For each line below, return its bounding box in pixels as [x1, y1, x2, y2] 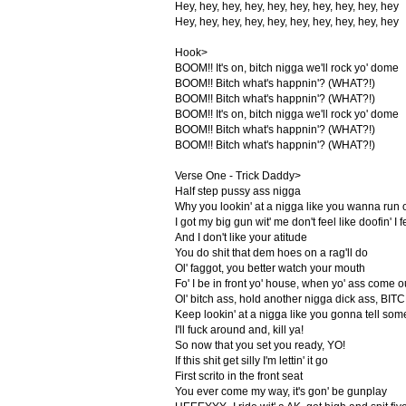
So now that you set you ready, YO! [174, 339, 345, 352]
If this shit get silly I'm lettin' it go [174, 354, 328, 367]
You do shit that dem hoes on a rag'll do [174, 246, 368, 259]
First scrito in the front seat [174, 370, 303, 382]
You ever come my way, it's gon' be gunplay [174, 385, 387, 398]
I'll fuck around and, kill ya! [174, 324, 304, 336]
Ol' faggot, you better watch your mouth [174, 262, 365, 275]
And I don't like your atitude [174, 231, 307, 244]
